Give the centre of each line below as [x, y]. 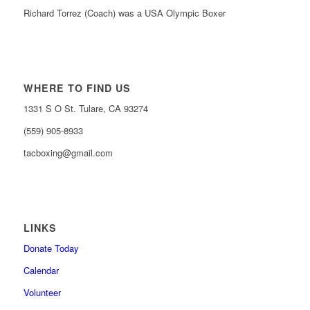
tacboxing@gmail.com [68, 153]
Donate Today [51, 248]
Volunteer [42, 293]
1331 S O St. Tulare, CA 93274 [85, 109]
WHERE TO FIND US [77, 88]
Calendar [41, 271]
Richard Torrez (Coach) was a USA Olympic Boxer [124, 13]
